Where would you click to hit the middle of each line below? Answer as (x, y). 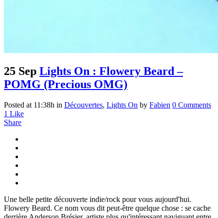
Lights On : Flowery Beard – (111, 71)
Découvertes (83, 105)
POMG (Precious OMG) (66, 84)
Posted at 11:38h (29, 105)
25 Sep (20, 71)
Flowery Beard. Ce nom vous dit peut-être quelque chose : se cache (107, 208)
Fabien (160, 105)
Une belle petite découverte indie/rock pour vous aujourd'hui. (98, 199)
